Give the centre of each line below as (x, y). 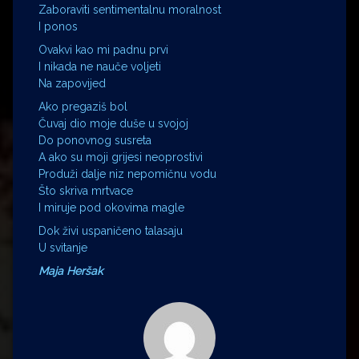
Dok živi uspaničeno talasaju (111, 230)
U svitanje (63, 247)
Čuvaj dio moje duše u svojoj (113, 123)
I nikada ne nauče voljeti (100, 66)
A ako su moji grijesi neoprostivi (121, 157)
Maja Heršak (71, 270)
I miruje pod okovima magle (111, 207)
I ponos (58, 26)
